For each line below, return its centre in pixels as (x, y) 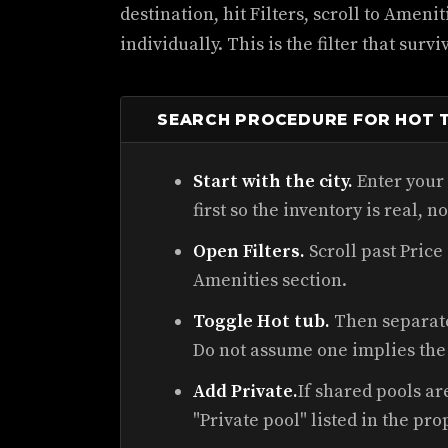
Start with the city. (273, 181)
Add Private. (245, 391)
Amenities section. (270, 280)
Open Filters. (249, 251)
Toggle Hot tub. (261, 321)
